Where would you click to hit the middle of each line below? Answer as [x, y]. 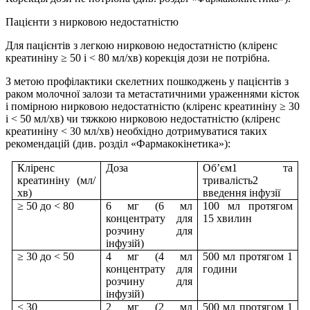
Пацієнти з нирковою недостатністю [92, 22]
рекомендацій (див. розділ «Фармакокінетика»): [118, 144]
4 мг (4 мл [149, 257]
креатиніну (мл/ [56, 181]
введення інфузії [242, 193]
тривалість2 [231, 181]
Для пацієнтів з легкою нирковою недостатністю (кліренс [142, 46]
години [220, 269]
